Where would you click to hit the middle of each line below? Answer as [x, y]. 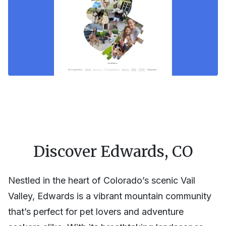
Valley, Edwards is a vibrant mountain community [110, 196]
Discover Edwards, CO [113, 152]
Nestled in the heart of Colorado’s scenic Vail [102, 181]
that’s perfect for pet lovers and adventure [96, 212]
